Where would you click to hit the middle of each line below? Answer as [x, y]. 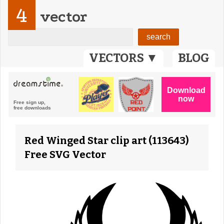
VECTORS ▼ [123, 58]
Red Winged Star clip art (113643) [107, 140]
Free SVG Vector [65, 154]
